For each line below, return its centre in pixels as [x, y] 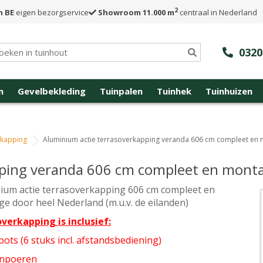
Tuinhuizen [229, 91]
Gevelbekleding [52, 91]
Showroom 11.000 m [136, 12]
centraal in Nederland [218, 12]
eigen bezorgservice [51, 12]
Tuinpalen [121, 91]
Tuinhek [174, 91]
